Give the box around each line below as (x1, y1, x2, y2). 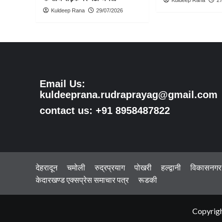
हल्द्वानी (161, 163, 181, 172)
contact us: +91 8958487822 (39, 105, 170, 116)
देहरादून (36, 163, 57, 172)
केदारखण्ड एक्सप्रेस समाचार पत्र (36, 175, 129, 185)
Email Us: (39, 78, 85, 89)
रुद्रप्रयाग (95, 163, 125, 172)
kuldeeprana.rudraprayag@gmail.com (39, 89, 218, 100)
